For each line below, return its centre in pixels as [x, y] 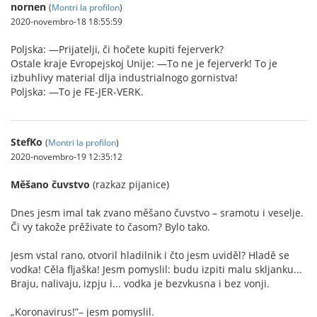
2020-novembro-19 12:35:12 [67, 156]
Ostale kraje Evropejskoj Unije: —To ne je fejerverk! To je [144, 63]
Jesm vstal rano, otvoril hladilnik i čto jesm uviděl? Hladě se [150, 255]
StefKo [27, 142]
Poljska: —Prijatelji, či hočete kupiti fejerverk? [117, 49]
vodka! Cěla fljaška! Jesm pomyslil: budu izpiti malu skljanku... [156, 269]
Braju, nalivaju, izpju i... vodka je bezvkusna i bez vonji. [140, 283]
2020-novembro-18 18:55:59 [67, 21]
